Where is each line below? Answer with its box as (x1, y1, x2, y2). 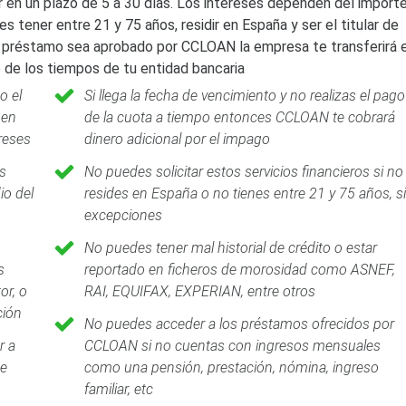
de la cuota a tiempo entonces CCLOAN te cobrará (83, 109, 395, 126)
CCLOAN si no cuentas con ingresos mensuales (83, 337, 381, 354)
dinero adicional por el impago (83, 130, 270, 148)
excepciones (83, 207, 162, 224)
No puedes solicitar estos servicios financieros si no (83, 163, 403, 180)
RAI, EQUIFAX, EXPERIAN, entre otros (83, 283, 315, 300)
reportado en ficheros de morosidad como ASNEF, (83, 261, 395, 278)
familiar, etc (83, 381, 153, 398)
